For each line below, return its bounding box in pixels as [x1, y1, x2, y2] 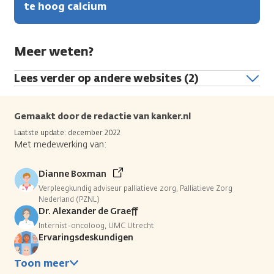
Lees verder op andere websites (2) [14, 71, 198, 85]
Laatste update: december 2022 [14, 127, 120, 138]
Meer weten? [14, 42, 94, 59]
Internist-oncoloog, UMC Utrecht [39, 220, 154, 231]
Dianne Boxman [39, 168, 106, 180]
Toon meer [14, 256, 69, 270]
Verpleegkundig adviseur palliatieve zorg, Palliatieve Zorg [39, 183, 232, 193]
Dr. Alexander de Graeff [39, 205, 138, 217]
